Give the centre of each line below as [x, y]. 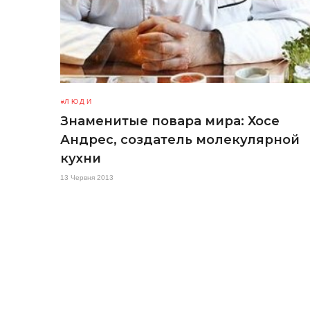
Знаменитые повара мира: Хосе [170, 121]
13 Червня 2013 [87, 177]
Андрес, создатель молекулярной [180, 140]
